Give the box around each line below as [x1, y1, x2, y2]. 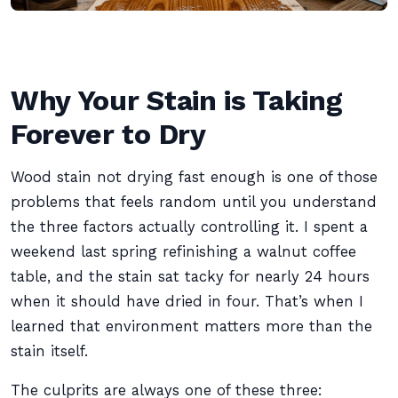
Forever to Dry [11, 117, 206, 151]
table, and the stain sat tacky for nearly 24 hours [11, 268, 370, 285]
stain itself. [11, 343, 88, 360]
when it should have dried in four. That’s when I [11, 293, 363, 310]
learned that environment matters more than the [11, 318, 372, 335]
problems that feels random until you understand [11, 194, 377, 211]
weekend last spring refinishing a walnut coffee [11, 243, 356, 260]
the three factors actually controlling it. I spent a [11, 219, 368, 235]
